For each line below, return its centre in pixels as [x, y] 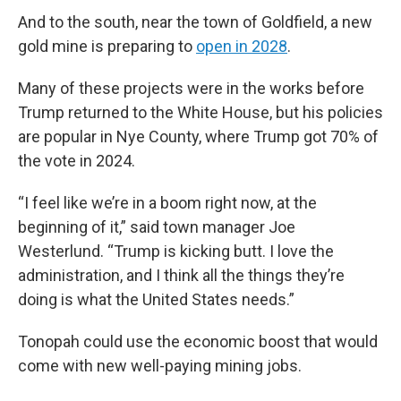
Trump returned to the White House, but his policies [200, 113]
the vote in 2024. [77, 161]
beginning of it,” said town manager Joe [157, 227]
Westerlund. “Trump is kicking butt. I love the [176, 252]
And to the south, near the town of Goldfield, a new [195, 22]
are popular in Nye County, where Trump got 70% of [198, 137]
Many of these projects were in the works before [191, 89]
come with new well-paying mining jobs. [160, 366]
